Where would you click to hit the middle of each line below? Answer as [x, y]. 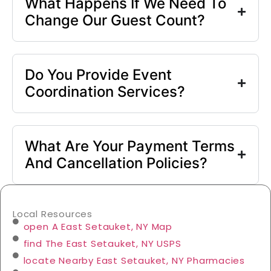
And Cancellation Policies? [116, 163]
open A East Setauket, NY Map [98, 226]
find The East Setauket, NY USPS [102, 243]
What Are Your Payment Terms [130, 146]
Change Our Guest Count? [115, 20]
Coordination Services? [105, 91]
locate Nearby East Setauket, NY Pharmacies [134, 260]
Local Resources [53, 214]
